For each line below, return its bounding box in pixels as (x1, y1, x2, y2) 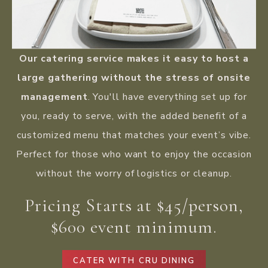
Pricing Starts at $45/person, (25, 194, 243, 217)
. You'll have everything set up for (87, 90, 248, 103)
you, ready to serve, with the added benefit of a (20, 109, 248, 123)
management (20, 90, 88, 103)
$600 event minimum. (51, 215, 217, 238)
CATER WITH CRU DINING (72, 255, 196, 266)
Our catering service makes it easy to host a (19, 51, 249, 65)
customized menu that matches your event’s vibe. (16, 128, 252, 142)
